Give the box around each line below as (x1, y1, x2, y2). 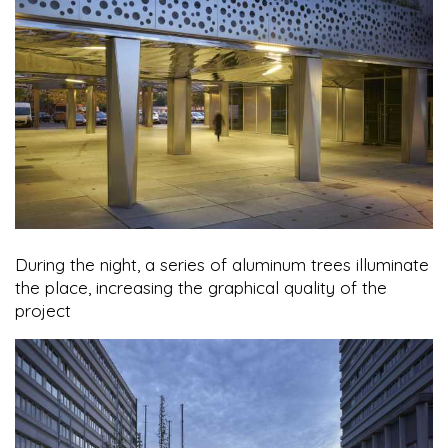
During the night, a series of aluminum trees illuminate (15, 254, 429, 276)
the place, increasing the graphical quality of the (15, 277, 387, 299)
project (15, 300, 71, 322)
